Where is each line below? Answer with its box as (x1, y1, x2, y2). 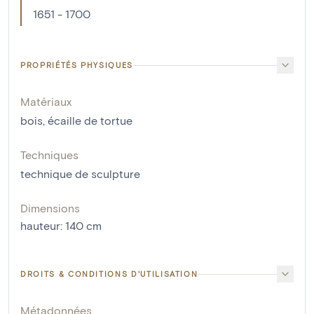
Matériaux (20, 95, 71, 109)
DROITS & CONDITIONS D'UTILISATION (20, 269, 198, 279)
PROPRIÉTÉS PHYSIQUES (20, 60, 133, 70)
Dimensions (20, 201, 80, 215)
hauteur (20, 219, 60, 233)
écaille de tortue (48, 114, 132, 128)
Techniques (20, 148, 78, 162)
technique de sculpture (20, 167, 140, 181)
